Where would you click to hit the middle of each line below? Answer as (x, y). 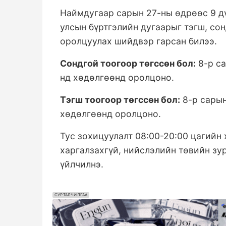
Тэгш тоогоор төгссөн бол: (120, 100)
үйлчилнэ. (83, 164)
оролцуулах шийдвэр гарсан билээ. (140, 41)
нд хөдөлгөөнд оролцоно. (117, 78)
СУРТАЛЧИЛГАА (71, 195)
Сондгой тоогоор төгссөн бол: (128, 64)
